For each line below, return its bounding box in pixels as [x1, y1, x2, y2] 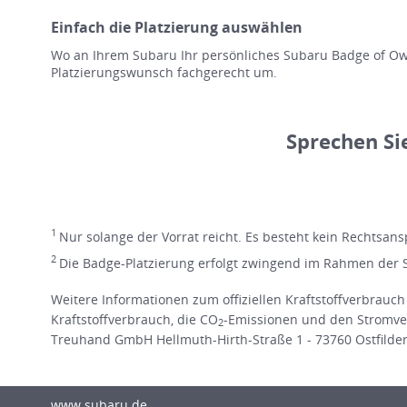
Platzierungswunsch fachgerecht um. [51, 63, 277, 81]
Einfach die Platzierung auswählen [51, 16, 303, 37]
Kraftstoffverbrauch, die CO [51, 310, 218, 328]
